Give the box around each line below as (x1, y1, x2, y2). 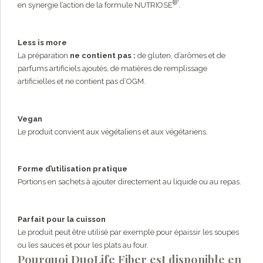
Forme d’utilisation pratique (18, 164, 127, 174)
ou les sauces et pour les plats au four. (18, 240, 149, 249)
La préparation (18, 51, 70, 60)
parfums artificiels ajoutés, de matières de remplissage (18, 64, 207, 73)
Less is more (18, 38, 67, 48)
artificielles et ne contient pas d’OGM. (18, 77, 146, 86)
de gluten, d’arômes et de (136, 51, 225, 60)
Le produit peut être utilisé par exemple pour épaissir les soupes (18, 227, 239, 237)
